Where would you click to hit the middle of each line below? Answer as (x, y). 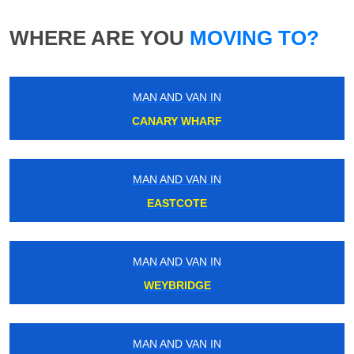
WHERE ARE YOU (97, 38)
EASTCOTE (177, 203)
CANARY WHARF (177, 121)
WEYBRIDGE (177, 285)
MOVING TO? (252, 38)
